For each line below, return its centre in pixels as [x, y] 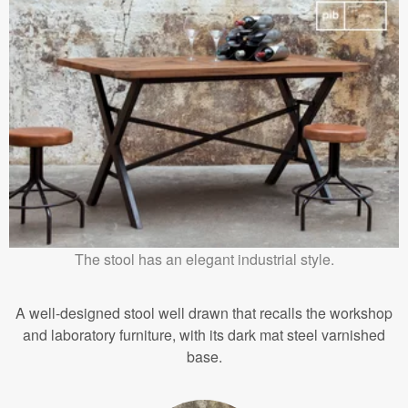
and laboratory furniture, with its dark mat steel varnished [204, 334]
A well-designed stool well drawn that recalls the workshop [204, 312]
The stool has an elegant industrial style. [204, 259]
